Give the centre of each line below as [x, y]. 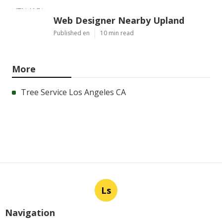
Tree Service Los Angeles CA [73, 92]
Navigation [30, 212]
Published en [72, 33]
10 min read [117, 33]
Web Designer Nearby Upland [119, 20]
